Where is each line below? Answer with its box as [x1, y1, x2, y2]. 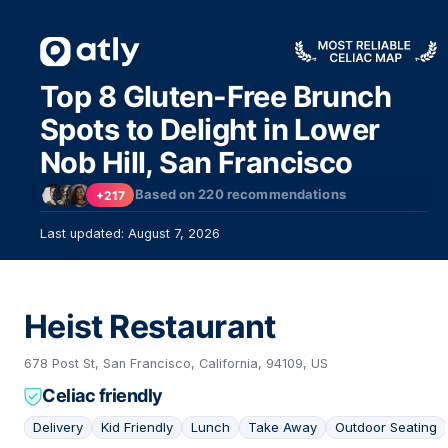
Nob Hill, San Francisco [40, 145, 353, 180]
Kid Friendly [101, 419, 173, 435]
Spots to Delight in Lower [40, 112, 380, 147]
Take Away [248, 419, 317, 435]
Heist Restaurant [24, 307, 276, 346]
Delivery [33, 419, 83, 435]
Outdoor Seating [335, 419, 437, 435]
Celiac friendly [42, 385, 163, 406]
